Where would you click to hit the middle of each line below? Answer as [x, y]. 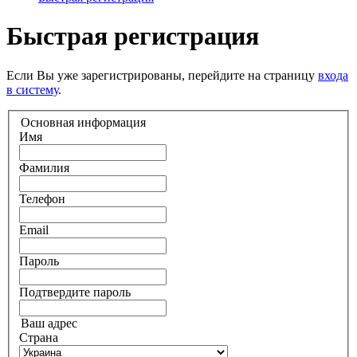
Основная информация [83, 123]
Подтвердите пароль [75, 292]
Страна [39, 338]
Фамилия [44, 168]
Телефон [42, 199]
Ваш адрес [49, 324]
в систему [32, 89]
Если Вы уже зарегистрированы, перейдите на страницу [162, 75]
